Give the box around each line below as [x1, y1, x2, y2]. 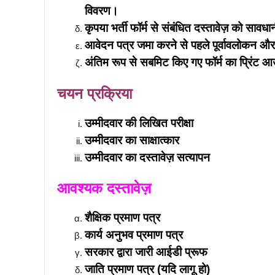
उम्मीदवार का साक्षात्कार [85, 133, 179, 147]
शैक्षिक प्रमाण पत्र [85, 211, 160, 224]
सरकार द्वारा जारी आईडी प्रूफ [85, 246, 207, 258]
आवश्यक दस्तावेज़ [57, 180, 151, 196]
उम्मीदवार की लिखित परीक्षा [85, 116, 193, 130]
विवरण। [85, 4, 118, 17]
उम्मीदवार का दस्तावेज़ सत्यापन [85, 150, 210, 164]
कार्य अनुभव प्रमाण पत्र [85, 228, 183, 241]
